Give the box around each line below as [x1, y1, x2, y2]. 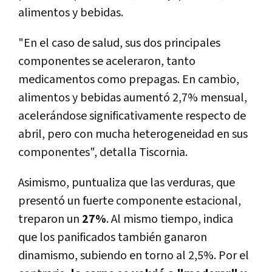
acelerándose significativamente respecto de [18, 108, 246, 124]
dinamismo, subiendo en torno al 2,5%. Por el [18, 248, 249, 264]
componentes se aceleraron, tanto [18, 53, 195, 70]
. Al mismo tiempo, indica [106, 211, 233, 228]
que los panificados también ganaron [18, 229, 207, 246]
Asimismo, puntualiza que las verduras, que [18, 175, 235, 191]
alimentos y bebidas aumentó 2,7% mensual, [18, 90, 247, 106]
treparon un [18, 211, 80, 228]
